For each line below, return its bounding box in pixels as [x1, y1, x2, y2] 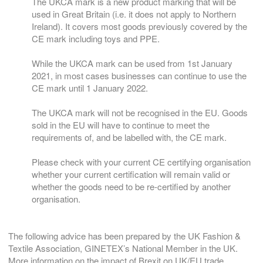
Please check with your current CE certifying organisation [32, 156, 251, 168]
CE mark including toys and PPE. [32, 32, 160, 45]
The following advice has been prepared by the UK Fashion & [8, 230, 241, 242]
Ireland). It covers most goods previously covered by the [32, 20, 247, 33]
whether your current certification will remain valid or [32, 168, 230, 181]
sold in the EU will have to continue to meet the [32, 119, 210, 131]
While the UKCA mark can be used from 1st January [32, 57, 232, 70]
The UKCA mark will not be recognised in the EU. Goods [32, 106, 248, 119]
